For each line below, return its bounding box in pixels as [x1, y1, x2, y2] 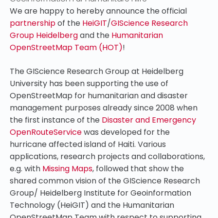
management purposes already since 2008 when [10, 102, 198, 113]
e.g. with [10, 163, 42, 174]
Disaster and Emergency [102, 114, 196, 126]
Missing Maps [42, 163, 92, 174]
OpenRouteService [10, 127, 82, 138]
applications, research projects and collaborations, [10, 151, 205, 162]
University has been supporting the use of [10, 78, 168, 89]
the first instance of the [10, 114, 102, 126]
